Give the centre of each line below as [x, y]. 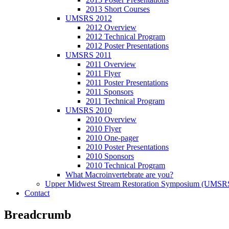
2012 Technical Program [125, 37]
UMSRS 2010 [89, 110]
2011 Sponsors [110, 92]
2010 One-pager [112, 138]
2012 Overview [111, 27]
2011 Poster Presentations [127, 83]
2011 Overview [111, 64]
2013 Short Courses [118, 9]
